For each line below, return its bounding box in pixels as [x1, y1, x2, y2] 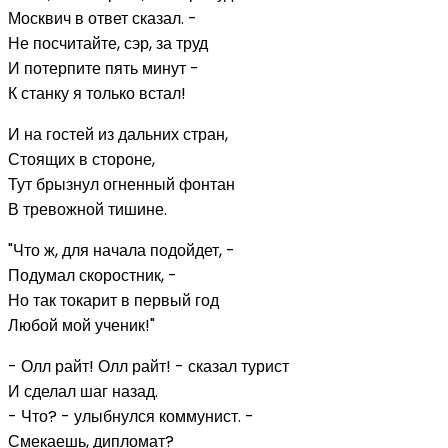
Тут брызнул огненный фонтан [8, 172, 235, 196]
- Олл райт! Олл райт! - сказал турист [8, 354, 289, 378]
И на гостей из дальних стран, [8, 122, 228, 146]
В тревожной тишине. [8, 197, 167, 221]
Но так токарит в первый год [8, 288, 219, 312]
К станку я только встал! [8, 81, 186, 105]
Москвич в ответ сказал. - [8, 6, 197, 30]
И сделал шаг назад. [8, 379, 158, 403]
